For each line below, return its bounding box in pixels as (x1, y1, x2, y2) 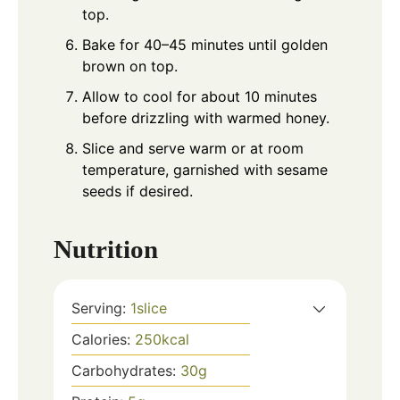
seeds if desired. (82, 182, 193, 201)
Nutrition (54, 234, 158, 263)
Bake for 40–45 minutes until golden (82, 36, 328, 54)
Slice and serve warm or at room (82, 139, 304, 158)
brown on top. (82, 57, 178, 76)
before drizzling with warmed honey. (82, 109, 329, 128)
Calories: (71, 329, 135, 348)
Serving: (71, 298, 130, 317)
